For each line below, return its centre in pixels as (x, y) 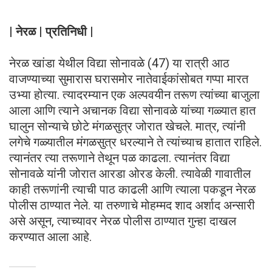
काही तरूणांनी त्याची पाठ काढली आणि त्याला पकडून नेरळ (132, 189)
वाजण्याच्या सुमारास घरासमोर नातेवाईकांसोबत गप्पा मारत (129, 79)
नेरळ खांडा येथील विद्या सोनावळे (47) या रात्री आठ (119, 63)
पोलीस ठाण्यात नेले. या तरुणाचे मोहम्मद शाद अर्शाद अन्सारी (132, 205)
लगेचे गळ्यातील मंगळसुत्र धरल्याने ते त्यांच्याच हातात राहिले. (135, 142)
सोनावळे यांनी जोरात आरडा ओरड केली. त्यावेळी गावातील (130, 173)
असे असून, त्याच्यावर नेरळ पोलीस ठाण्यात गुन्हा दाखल (123, 221)
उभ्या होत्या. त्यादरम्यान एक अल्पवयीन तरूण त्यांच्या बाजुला (134, 94)
